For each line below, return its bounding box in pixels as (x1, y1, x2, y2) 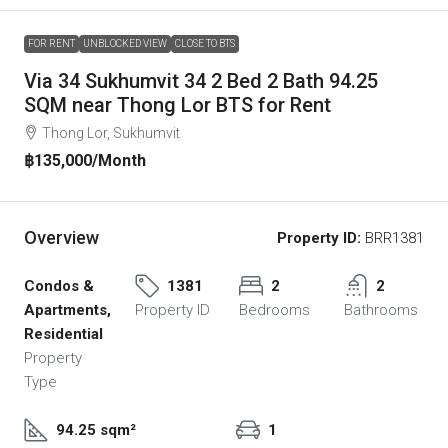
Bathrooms (343, 300, 418, 319)
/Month (92, 150, 146, 170)
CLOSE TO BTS (175, 37, 235, 49)
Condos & (24, 276, 94, 295)
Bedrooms (239, 300, 311, 319)
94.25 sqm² (56, 420, 136, 439)
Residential (24, 324, 103, 343)
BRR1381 (361, 228, 424, 247)
